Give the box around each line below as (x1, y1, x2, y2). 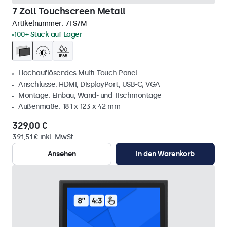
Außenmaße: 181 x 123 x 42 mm (18, 102, 120, 111)
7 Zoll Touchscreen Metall (12, 6, 126, 17)
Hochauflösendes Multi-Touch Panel (18, 69, 137, 78)
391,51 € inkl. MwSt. (12, 133, 75, 141)
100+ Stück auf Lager (14, 30, 82, 39)
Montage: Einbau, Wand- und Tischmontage (18, 91, 162, 100)
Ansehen (47, 149, 77, 158)
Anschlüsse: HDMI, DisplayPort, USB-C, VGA (18, 80, 160, 89)
